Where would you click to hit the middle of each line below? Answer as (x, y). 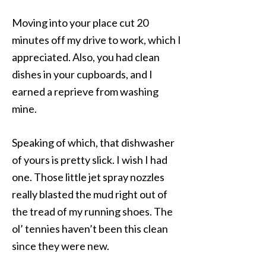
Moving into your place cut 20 (80, 23)
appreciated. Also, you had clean (86, 57)
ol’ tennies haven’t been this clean (90, 229)
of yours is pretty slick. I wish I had (90, 160)
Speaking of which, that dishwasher (93, 142)
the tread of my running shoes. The (92, 211)
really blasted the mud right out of (90, 194)
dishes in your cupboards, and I (82, 74)
